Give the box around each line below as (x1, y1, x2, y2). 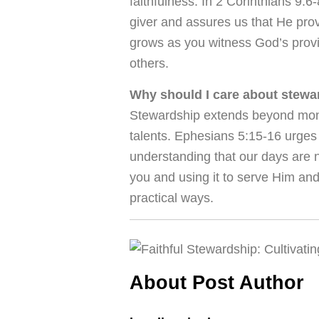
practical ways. (130, 191, 214, 205)
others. (130, 56, 169, 70)
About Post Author (130, 272, 304, 293)
